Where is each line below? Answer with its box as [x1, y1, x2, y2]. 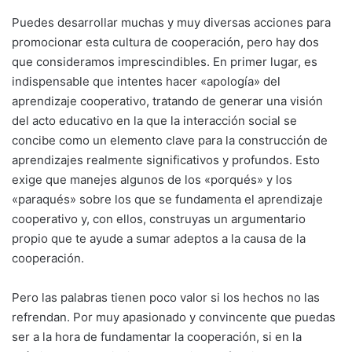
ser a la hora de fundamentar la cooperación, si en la [12, 328, 302, 344]
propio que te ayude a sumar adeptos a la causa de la [12, 230, 306, 246]
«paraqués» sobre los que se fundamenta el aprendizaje [12, 191, 323, 207]
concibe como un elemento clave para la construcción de [12, 132, 328, 148]
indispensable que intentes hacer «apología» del [12, 73, 280, 89]
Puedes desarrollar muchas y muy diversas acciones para [12, 14, 331, 30]
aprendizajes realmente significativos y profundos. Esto [12, 152, 320, 167]
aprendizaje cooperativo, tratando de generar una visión [12, 93, 323, 108]
